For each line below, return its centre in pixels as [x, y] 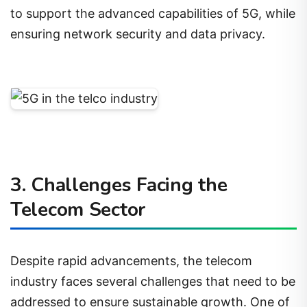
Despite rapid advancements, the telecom [131, 261]
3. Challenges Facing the [119, 185]
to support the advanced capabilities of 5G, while [153, 13]
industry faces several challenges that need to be [153, 282]
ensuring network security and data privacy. [138, 34]
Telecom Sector [78, 209]
